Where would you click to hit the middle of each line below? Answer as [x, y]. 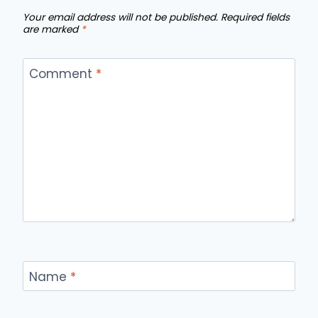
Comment [62, 73]
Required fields [255, 17]
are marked [52, 29]
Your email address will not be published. [120, 17]
